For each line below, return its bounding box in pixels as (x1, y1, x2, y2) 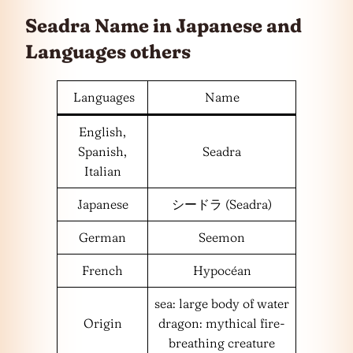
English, (79, 123, 126, 139)
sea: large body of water (154, 295, 289, 311)
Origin (83, 314, 122, 331)
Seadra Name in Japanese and (25, 14, 302, 37)
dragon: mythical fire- (158, 314, 285, 331)
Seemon (199, 229, 245, 245)
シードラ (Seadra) (172, 195, 272, 212)
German (79, 229, 126, 245)
